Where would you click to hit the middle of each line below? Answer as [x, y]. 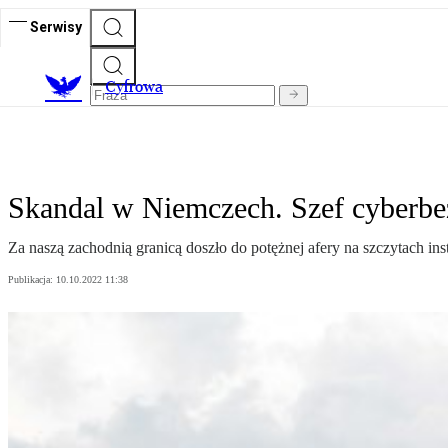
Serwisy [56, 26]
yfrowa [139, 87]
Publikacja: [32, 280]
